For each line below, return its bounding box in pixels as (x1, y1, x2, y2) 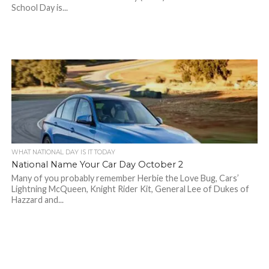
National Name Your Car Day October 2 (11, 159, 183, 170)
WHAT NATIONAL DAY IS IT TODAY (11, 148, 115, 156)
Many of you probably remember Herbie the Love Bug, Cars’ (11, 173, 239, 183)
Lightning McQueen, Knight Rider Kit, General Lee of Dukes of (11, 184, 249, 194)
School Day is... (11, 2, 68, 13)
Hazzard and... (11, 195, 64, 205)
